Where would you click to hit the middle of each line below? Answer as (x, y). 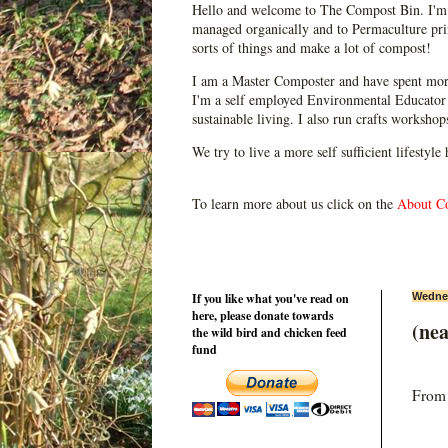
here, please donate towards (263, 315)
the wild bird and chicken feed (269, 332)
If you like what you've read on (270, 298)
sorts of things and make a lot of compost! (311, 47)
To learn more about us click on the (292, 203)
